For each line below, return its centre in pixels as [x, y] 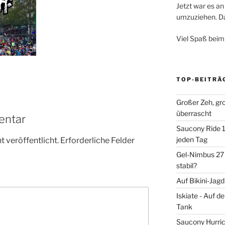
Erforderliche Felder [97, 141]
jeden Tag [192, 139]
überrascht [194, 113]
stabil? [186, 165]
